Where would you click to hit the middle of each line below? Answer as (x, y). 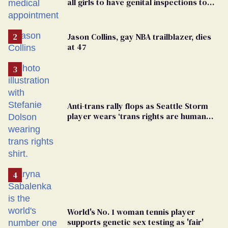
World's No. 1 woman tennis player (131, 211)
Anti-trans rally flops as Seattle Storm (138, 106)
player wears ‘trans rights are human (137, 116)
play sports (88, 12)
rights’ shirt (89, 126)
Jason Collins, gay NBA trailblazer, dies (139, 36)
